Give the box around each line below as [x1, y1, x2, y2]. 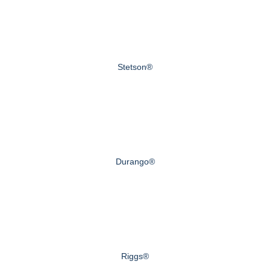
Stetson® [118, 61, 152, 72]
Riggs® [121, 251, 149, 261]
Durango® [115, 156, 155, 166]
